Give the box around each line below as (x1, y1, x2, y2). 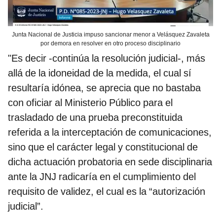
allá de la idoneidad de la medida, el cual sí (8, 67, 191, 79)
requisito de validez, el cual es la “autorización (8, 185, 205, 197)
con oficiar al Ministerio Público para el (8, 96, 173, 109)
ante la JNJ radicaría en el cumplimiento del (8, 170, 196, 183)
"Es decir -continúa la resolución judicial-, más (8, 52, 205, 64)
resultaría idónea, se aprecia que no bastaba (8, 81, 201, 94)
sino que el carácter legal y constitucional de (8, 141, 198, 153)
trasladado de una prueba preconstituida (8, 111, 183, 123)
